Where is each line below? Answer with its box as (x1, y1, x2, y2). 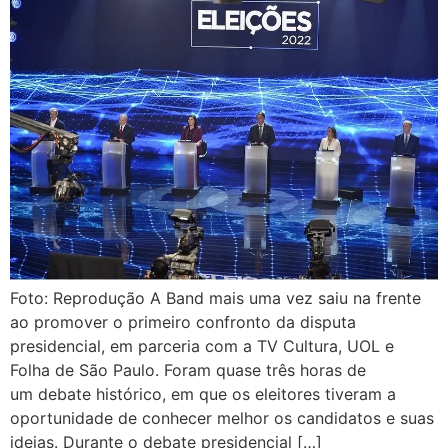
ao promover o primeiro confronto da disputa (10, 311, 356, 332)
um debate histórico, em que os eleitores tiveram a (10, 383, 396, 404)
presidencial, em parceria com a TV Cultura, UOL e (10, 335, 394, 356)
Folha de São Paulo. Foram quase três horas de (10, 359, 366, 380)
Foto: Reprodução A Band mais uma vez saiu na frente (10, 287, 421, 308)
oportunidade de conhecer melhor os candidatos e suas (10, 407, 434, 428)
